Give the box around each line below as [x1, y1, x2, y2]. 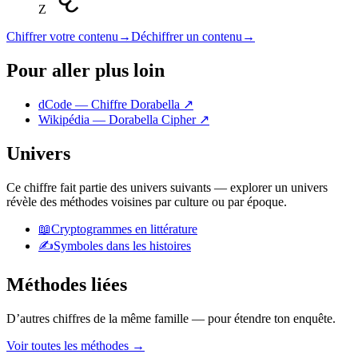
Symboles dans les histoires [54, 239, 191, 253]
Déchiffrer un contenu [131, 29, 242, 43]
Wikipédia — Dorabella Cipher [38, 113, 199, 127]
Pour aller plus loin [6, 59, 165, 81]
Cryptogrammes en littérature [51, 222, 197, 237]
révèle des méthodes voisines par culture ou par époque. [6, 195, 287, 209]
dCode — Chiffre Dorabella [38, 97, 183, 112]
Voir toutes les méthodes [6, 339, 132, 353]
